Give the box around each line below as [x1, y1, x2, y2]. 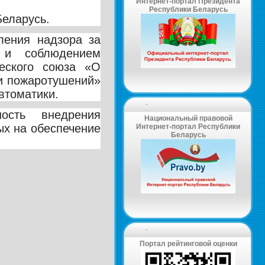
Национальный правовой [144, 114, 232, 122]
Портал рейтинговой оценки [139, 240, 237, 248]
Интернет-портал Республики [136, 122, 240, 131]
